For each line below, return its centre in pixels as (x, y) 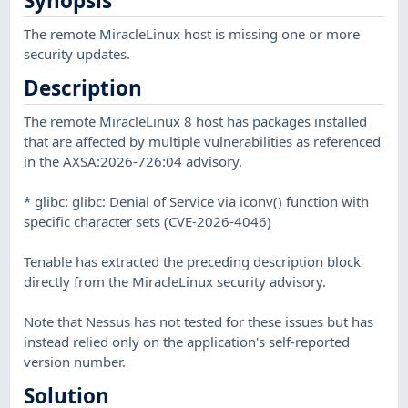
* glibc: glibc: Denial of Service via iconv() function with (197, 201)
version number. (75, 361)
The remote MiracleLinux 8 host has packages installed (196, 121)
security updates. (77, 53)
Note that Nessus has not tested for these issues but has (199, 321)
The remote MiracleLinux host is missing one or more (192, 33)
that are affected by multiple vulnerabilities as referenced (203, 141)
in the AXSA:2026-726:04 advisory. (133, 161)
